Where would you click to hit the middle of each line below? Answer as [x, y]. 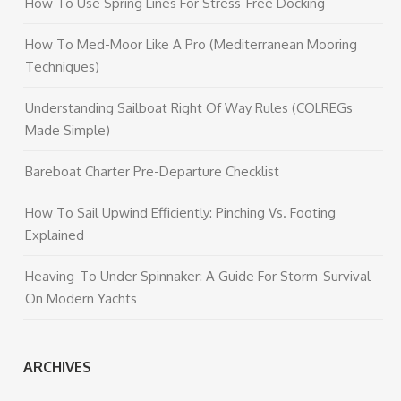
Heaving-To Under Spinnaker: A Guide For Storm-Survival [198, 276]
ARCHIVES [58, 367]
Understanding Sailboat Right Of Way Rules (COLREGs [189, 108]
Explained [55, 235]
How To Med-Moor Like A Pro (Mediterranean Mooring [192, 44]
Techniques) [63, 67]
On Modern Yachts [81, 299]
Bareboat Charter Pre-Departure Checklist [153, 171]
